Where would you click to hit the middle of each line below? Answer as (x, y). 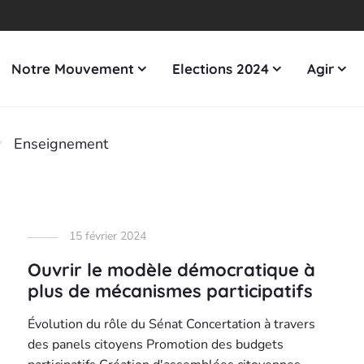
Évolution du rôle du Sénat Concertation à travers (172, 324)
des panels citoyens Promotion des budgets (156, 344)
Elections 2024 (220, 69)
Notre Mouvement (72, 69)
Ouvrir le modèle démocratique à (172, 270)
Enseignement (61, 144)
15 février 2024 (108, 236)
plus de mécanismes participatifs (171, 291)
